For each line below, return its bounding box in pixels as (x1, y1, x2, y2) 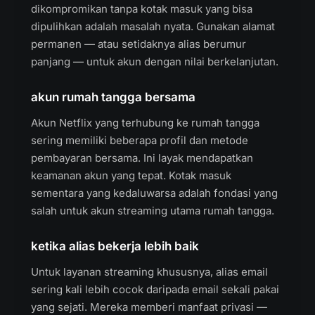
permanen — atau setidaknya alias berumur (31, 37, 246, 51)
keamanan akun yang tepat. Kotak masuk (31, 169, 231, 182)
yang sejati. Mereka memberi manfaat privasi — (31, 300, 267, 314)
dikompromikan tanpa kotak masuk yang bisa (31, 2, 252, 15)
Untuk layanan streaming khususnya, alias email (31, 265, 268, 278)
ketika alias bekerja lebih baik (31, 239, 199, 253)
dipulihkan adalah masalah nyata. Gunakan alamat (31, 20, 275, 33)
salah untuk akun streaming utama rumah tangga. (31, 204, 274, 217)
